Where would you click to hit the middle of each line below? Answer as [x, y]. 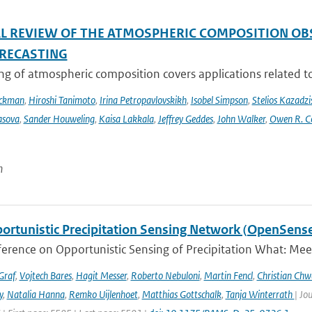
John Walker [241, 119]
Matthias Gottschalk [181, 294]
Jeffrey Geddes [185, 119]
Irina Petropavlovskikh [143, 100]
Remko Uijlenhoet [103, 294]
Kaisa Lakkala [126, 119]
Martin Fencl [228, 275]
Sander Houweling [59, 119]
